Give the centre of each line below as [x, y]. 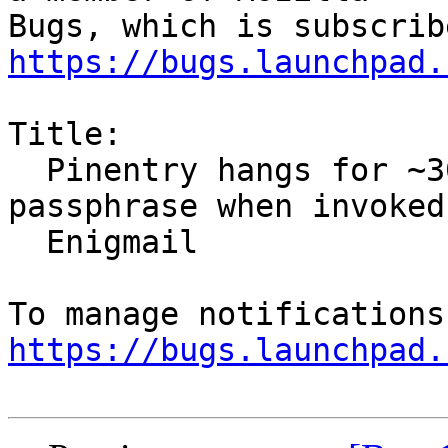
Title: [65, 134]
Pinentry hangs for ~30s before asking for [27, 170]
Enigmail [27, 242]
